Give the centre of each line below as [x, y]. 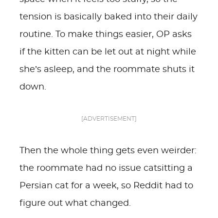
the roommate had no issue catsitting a [106, 168]
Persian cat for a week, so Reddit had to [106, 186]
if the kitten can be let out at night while [108, 52]
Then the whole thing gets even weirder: [108, 151]
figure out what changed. [75, 203]
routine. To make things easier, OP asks [106, 35]
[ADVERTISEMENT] [109, 119]
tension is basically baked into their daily [109, 17]
